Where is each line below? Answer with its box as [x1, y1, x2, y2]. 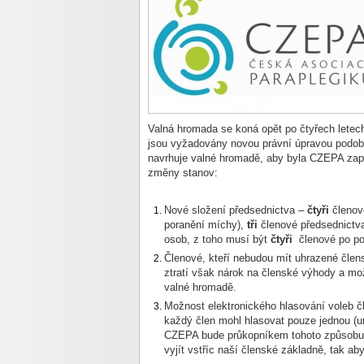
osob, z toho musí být [164, 233, 271, 245]
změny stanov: [148, 167, 218, 179]
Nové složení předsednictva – [164, 204, 307, 216]
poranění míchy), [164, 219, 247, 231]
